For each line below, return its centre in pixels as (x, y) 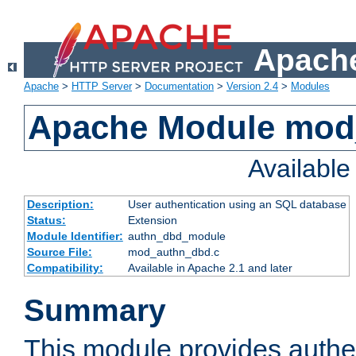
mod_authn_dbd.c (173, 252)
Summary (95, 311)
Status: (46, 221)
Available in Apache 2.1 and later (210, 268)
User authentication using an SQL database (237, 205)
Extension (152, 221)
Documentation (179, 87)
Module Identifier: (75, 236)
